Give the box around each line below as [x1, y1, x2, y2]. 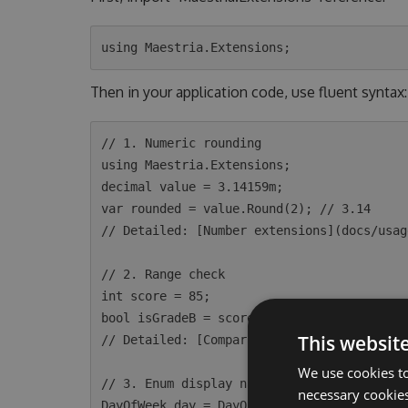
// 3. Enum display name [101, 376, 270, 391]
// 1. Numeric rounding [101, 136, 262, 150]
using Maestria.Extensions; [101, 158, 291, 172]
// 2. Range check [101, 267, 226, 281]
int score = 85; [101, 289, 211, 303]
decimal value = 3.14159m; [101, 179, 284, 194]
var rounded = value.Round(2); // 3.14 [101, 201, 372, 216]
